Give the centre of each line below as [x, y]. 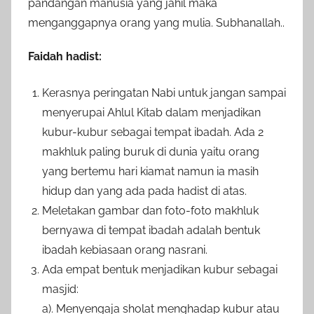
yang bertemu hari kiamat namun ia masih [150, 171]
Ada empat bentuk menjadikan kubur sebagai [160, 269]
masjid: [60, 289]
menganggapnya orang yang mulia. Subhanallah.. [156, 22]
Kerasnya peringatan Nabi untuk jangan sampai [164, 93]
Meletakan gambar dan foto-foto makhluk [150, 210]
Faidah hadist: [65, 56]
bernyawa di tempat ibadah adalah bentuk [151, 230]
